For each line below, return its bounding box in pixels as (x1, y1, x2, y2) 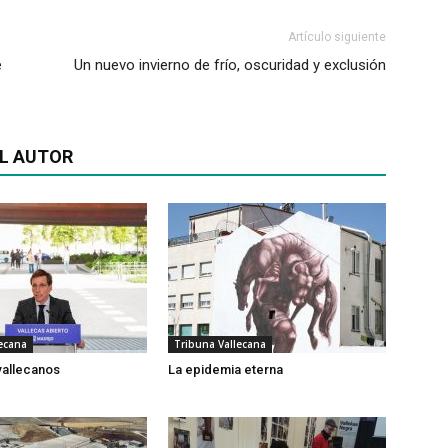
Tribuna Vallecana (174, 337, 266, 351)
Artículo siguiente (288, 30, 386, 44)
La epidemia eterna (168, 362, 283, 377)
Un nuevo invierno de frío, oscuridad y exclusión (74, 56, 386, 74)
